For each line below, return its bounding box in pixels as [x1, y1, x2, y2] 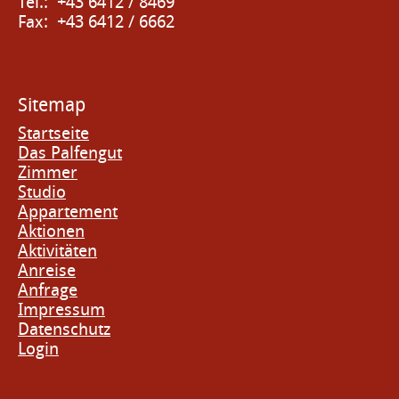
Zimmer [18, 162, 77, 183]
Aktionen [18, 221, 85, 242]
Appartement [18, 201, 118, 223]
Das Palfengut [18, 142, 122, 164]
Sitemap [18, 93, 85, 118]
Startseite [18, 123, 89, 144]
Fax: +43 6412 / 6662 [18, 12, 175, 33]
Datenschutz [18, 319, 110, 340]
